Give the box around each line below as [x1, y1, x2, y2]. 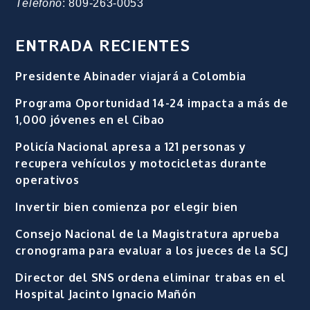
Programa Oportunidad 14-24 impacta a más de [15, 96, 289, 111]
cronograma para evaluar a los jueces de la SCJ [15, 244, 289, 258]
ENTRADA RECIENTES [15, 36, 190, 59]
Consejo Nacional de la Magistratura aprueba [15, 227, 280, 241]
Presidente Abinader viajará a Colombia [15, 69, 247, 84]
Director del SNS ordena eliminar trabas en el [15, 271, 286, 285]
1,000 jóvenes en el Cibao [15, 113, 165, 127]
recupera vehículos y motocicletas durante [15, 156, 268, 171]
